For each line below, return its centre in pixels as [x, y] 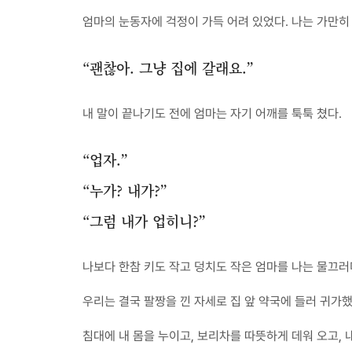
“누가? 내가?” [125, 190]
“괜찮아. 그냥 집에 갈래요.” [168, 68]
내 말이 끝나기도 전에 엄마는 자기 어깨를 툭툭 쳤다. [212, 114]
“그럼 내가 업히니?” [144, 221]
